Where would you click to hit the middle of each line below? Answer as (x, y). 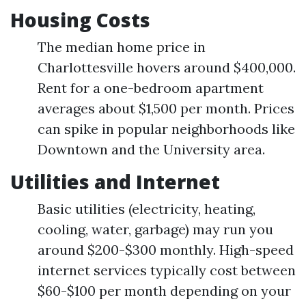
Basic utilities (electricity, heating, (147, 209)
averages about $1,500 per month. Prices (166, 108)
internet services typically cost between (167, 270)
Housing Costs (80, 20)
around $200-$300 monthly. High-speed (166, 250)
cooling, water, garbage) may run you (155, 229)
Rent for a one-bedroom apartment (151, 88)
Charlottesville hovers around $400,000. (167, 67)
